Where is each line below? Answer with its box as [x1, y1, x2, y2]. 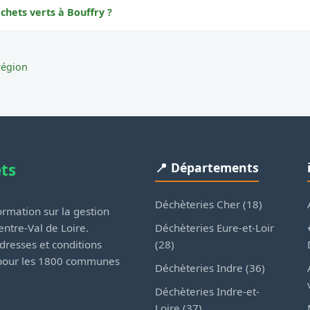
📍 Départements [155, 159, 259, 176]
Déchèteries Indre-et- [155, 284, 259, 299]
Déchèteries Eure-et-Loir [155, 221, 274, 235]
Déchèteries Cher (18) [155, 197, 262, 212]
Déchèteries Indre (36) [155, 261, 265, 275]
